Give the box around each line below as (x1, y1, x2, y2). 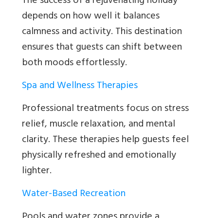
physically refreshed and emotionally (22, 147, 176, 165)
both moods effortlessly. (22, 54, 127, 73)
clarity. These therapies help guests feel (22, 131, 189, 150)
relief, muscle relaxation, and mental (22, 116, 175, 134)
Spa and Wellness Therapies (22, 77, 138, 96)
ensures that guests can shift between (22, 39, 182, 57)
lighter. (22, 163, 52, 181)
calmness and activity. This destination (22, 23, 182, 42)
